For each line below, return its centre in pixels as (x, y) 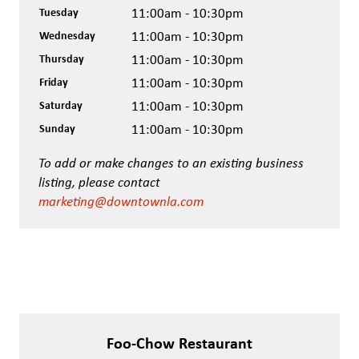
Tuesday (59, 11)
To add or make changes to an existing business (171, 163)
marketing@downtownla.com (121, 201)
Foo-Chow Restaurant (179, 343)
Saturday (61, 104)
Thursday (62, 58)
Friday (54, 81)
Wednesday (67, 34)
